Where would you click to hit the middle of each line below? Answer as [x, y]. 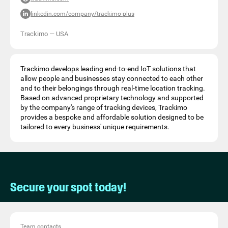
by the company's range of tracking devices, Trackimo [104, 107]
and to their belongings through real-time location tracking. [113, 88]
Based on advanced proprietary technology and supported [112, 98]
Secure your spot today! [68, 187]
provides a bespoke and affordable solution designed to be [112, 117]
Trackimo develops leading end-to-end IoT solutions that [108, 69]
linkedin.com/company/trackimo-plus [82, 14]
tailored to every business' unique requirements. [95, 127]
